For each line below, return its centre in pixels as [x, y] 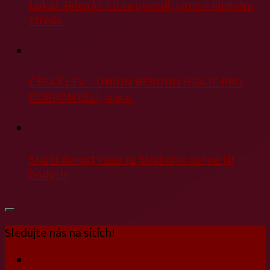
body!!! [48, 174]
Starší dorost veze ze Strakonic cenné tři [132, 159]
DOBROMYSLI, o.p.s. [81, 96]
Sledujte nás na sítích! [60, 232]
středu [46, 19]
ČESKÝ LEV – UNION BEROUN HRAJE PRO [136, 81]
